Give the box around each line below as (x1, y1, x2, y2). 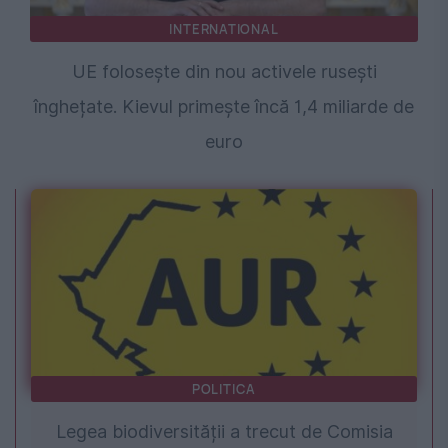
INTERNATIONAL (169, 20, 279, 39)
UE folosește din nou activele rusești (71, 61, 377, 83)
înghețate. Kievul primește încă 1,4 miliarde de (34, 96, 414, 118)
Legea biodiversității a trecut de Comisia (55, 421, 393, 443)
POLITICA (191, 380, 257, 399)
